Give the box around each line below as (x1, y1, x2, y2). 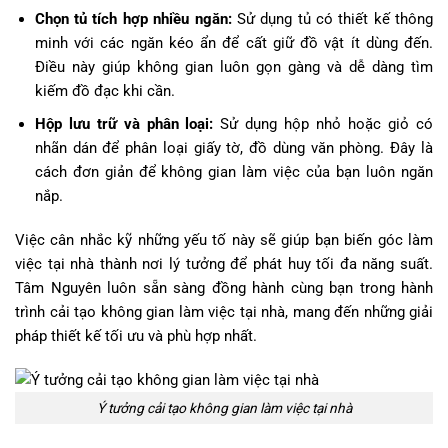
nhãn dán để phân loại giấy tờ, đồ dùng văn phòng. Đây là (34, 138, 433, 157)
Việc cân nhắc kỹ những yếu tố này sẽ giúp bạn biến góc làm (15, 230, 433, 249)
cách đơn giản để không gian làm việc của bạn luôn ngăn (34, 162, 433, 181)
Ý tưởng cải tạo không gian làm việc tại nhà (96, 399, 352, 416)
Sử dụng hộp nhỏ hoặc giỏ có (213, 114, 433, 133)
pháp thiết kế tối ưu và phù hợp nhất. (15, 326, 257, 345)
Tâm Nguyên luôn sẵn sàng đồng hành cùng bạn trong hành (15, 278, 433, 297)
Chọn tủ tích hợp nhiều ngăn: (34, 9, 232, 28)
